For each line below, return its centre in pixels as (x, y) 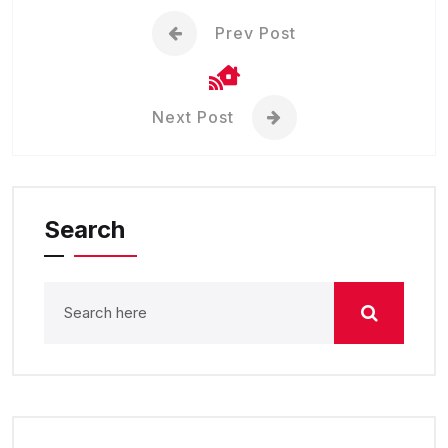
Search (84, 230)
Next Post (192, 117)
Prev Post (255, 33)
